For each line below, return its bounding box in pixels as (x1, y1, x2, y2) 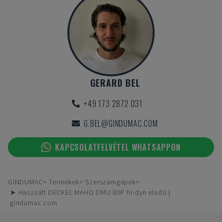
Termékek (49, 177, 79, 186)
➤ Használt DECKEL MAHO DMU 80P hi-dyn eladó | (10, 188, 170, 197)
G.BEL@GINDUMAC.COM (84, 117, 158, 129)
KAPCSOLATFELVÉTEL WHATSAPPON (55, 141, 181, 153)
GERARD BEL (90, 76, 140, 89)
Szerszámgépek (85, 177, 136, 186)
